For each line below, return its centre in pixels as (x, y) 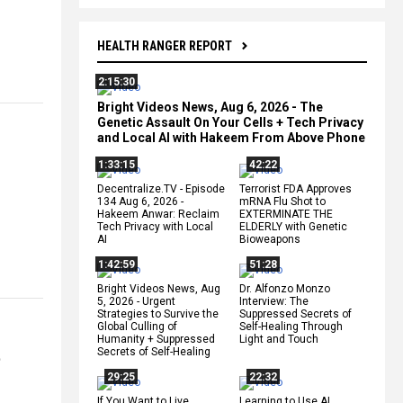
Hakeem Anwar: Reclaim (158, 214)
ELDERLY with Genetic (293, 226)
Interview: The (274, 301)
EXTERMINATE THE (286, 214)
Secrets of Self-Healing (154, 351)
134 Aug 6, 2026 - (140, 201)
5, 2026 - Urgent (136, 301)
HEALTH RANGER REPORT (165, 45)
